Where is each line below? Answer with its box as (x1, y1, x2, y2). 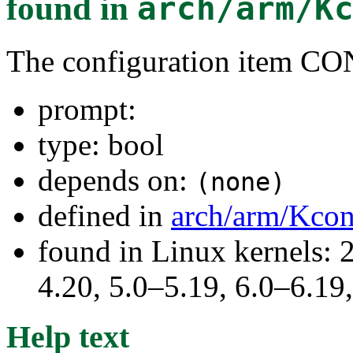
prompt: (38, 91, 136, 126)
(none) (195, 167, 285, 196)
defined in (38, 198, 171, 232)
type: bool (38, 127, 164, 162)
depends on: (38, 162, 195, 197)
